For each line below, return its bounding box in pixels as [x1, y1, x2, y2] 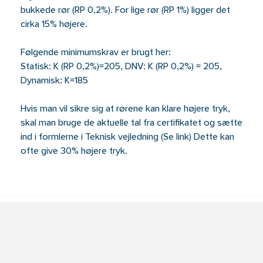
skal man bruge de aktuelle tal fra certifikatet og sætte [20, 119, 242, 127]
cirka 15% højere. [20, 21, 87, 29]
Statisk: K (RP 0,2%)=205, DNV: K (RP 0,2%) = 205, [20, 63, 222, 71]
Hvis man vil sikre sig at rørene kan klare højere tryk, [20, 105, 230, 113]
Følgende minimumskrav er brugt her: [20, 49, 171, 57]
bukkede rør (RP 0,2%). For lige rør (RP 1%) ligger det [20, 6, 230, 15]
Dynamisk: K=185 [20, 77, 88, 85]
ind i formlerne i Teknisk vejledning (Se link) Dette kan [20, 133, 234, 141]
